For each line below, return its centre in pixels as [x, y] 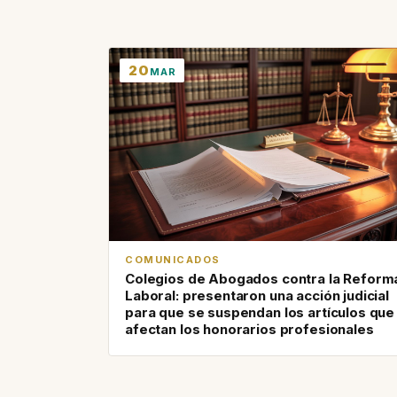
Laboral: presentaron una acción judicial [257, 296]
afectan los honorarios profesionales [249, 330]
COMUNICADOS [173, 260]
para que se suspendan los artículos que [260, 313]
